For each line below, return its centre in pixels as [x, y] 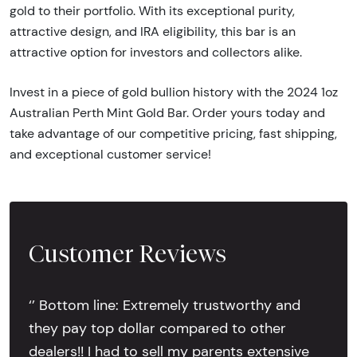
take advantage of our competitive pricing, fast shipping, [173, 133]
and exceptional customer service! [110, 154]
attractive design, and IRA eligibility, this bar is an [153, 31]
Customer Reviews [127, 253]
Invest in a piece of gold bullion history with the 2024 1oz [174, 92]
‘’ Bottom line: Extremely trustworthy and [165, 306]
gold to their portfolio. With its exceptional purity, [152, 10]
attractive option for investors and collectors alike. [156, 52]
